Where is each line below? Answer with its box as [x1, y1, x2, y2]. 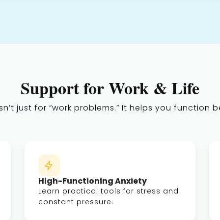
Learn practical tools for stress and [38, 186, 179, 196]
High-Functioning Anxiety [38, 175, 147, 187]
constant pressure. [38, 197, 113, 207]
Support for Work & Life [21, 76, 199, 100]
